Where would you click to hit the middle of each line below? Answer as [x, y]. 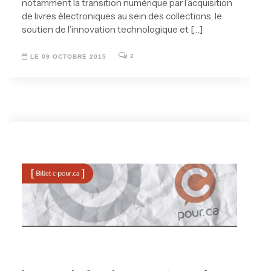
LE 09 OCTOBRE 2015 [67, 57]
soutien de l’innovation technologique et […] [112, 29]
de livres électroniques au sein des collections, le [122, 16]
